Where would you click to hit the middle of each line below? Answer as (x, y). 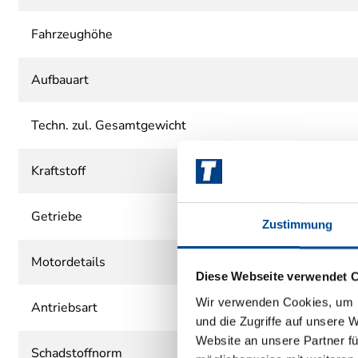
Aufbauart (60, 80)
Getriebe (57, 216)
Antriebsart (64, 307)
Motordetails (68, 262)
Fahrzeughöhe (72, 34)
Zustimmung (297, 225)
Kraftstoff (58, 171)
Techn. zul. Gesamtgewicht (109, 125)
